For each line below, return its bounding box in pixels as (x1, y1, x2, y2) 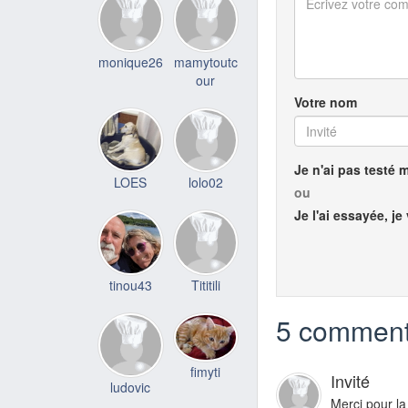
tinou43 (108, 275, 152, 294)
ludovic (110, 378, 151, 396)
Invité (331, 369, 370, 393)
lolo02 (188, 173, 223, 191)
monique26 (97, 52, 163, 71)
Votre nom (294, 93, 357, 112)
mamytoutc (173, 52, 238, 71)
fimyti (190, 362, 221, 382)
